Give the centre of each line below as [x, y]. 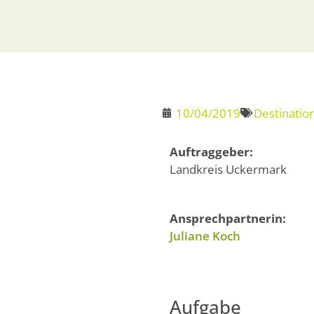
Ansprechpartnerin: [228, 219]
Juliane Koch [205, 236]
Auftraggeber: [211, 151]
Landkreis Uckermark [228, 169]
